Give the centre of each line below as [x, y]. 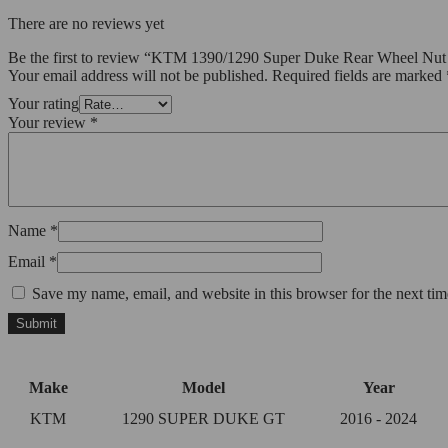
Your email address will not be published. [138, 76]
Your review [49, 123]
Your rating [43, 104]
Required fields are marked [359, 76]
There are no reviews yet [86, 24]
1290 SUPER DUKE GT [203, 419]
